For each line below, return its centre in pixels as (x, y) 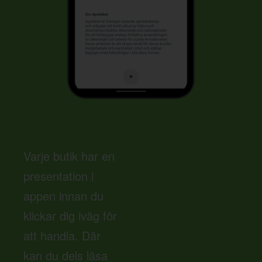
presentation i (58, 176)
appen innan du (63, 196)
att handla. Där (62, 235)
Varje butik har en (69, 156)
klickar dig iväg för (70, 216)
